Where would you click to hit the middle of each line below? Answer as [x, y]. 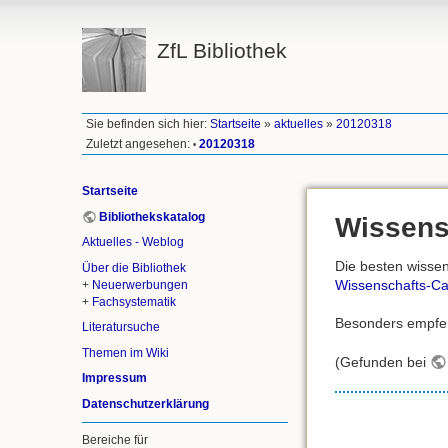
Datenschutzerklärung [145, 403]
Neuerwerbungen [140, 284]
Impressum [114, 378]
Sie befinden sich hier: [148, 124]
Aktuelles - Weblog [133, 242]
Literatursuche [121, 327]
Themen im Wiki [125, 352]
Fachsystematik [134, 301]
